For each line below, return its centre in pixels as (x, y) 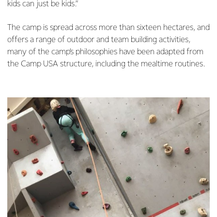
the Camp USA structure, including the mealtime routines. (106, 64)
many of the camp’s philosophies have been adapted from (105, 52)
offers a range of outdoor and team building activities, (99, 40)
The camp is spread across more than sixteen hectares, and (108, 28)
